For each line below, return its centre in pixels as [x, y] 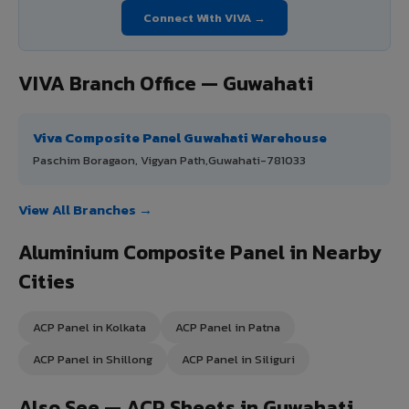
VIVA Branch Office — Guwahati [166, 83]
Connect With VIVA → [204, 17]
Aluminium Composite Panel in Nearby [200, 252]
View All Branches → [85, 209]
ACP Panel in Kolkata [89, 327]
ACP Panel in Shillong [93, 359]
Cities [47, 281]
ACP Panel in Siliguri [238, 359]
